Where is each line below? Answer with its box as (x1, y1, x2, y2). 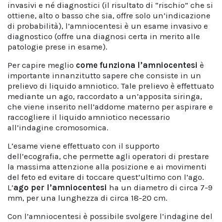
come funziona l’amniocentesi (76, 60, 198, 70)
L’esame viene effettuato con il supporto (7, 141, 160, 151)
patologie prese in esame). (7, 42, 108, 52)
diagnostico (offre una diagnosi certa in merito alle (7, 32, 200, 41)
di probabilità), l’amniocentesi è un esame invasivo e (7, 21, 208, 31)
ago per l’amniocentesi (13, 183, 107, 192)
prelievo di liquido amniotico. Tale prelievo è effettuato (7, 81, 214, 91)
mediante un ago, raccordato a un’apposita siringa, (7, 92, 202, 101)
